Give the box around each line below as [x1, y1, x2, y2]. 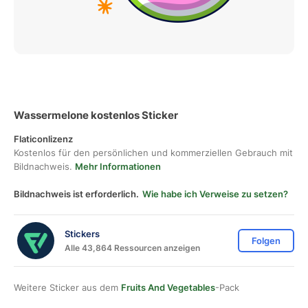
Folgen [252, 235, 280, 246]
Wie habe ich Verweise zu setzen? [142, 188, 288, 199]
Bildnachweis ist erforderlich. [14, 188, 139, 199]
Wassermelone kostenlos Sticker [14, 109, 178, 122]
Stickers [65, 228, 100, 239]
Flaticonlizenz [14, 133, 73, 144]
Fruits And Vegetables [121, 282, 215, 293]
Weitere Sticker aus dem [14, 282, 121, 293]
